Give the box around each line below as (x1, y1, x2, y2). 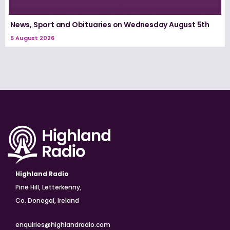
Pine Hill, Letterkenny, (15, 182, 82, 191)
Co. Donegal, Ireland (15, 196, 79, 205)
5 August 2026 (10, 33, 54, 42)
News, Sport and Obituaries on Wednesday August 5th (10, 19, 209, 30)
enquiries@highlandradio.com (15, 220, 110, 229)
